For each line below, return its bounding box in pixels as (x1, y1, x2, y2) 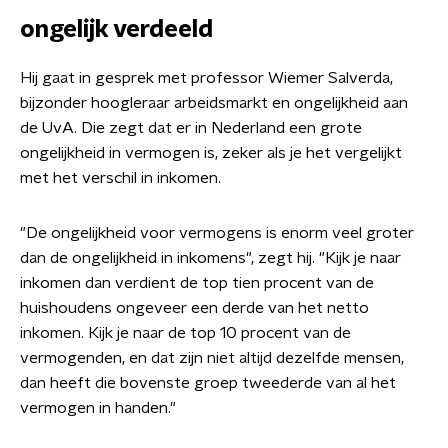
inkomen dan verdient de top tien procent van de (20, 275, 374, 291)
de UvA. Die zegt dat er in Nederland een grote (20, 120, 362, 136)
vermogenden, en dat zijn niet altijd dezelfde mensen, (20, 350, 404, 366)
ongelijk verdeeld (20, 18, 213, 42)
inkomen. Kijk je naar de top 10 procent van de (20, 325, 351, 341)
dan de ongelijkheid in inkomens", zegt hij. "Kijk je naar (20, 250, 401, 266)
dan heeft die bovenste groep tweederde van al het (20, 375, 396, 391)
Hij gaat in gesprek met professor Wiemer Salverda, (20, 70, 393, 86)
